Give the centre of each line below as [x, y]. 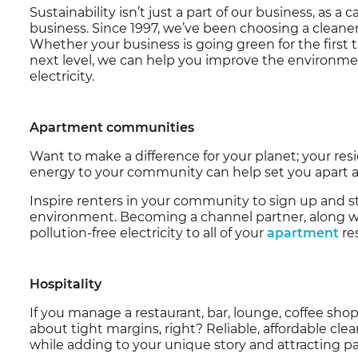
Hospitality [66, 284]
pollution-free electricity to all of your [149, 233]
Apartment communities [112, 127]
